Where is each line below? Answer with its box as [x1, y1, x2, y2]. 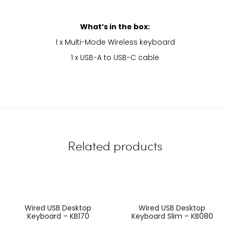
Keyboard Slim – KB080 [131, 210, 213, 221]
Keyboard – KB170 [27, 210, 89, 221]
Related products [68, 137, 162, 154]
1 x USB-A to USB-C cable [71, 52, 159, 63]
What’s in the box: [80, 21, 150, 32]
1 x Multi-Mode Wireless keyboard [55, 36, 175, 47]
